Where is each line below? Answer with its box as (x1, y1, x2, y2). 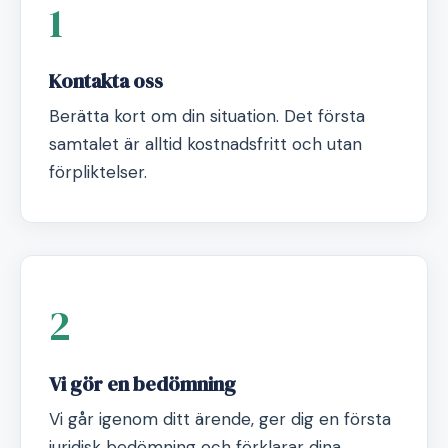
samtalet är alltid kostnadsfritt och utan (49, 133, 362, 155)
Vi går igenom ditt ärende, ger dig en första (49, 408, 391, 430)
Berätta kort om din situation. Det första (49, 105, 365, 127)
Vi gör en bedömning (49, 370, 236, 398)
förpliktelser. (49, 161, 147, 183)
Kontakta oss (49, 67, 163, 95)
